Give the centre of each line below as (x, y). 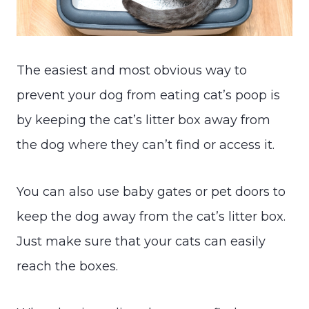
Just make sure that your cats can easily (141, 241)
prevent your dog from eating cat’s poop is (148, 95)
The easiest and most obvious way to (132, 70)
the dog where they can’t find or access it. (146, 144)
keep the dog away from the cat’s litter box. (151, 216)
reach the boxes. (67, 266)
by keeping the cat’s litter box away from (143, 120)
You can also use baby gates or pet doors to (151, 191)
